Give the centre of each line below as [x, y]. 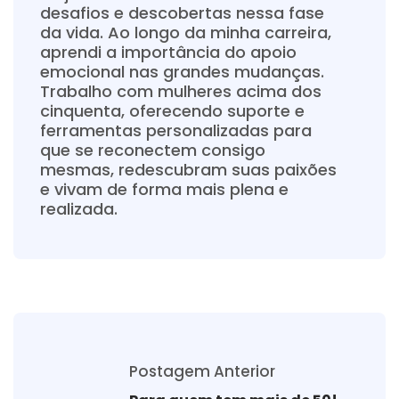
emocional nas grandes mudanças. [182, 72]
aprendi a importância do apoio [168, 53]
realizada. [79, 209]
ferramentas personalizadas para [176, 131]
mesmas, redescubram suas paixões [188, 170]
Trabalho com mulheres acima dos [181, 92]
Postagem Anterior [202, 371]
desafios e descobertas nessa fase [182, 13]
